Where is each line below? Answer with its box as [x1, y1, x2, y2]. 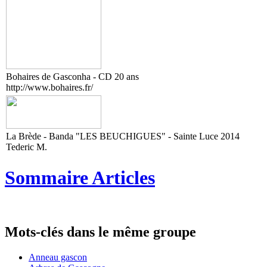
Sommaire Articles [5, 166, 155, 188]
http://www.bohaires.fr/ [6, 82, 93, 93]
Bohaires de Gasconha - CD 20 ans [6, 72, 139, 82]
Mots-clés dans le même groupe [5, 224, 196, 240]
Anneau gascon [29, 252, 87, 263]
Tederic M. [6, 142, 47, 153]
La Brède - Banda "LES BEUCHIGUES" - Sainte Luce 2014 [6, 131, 240, 142]
